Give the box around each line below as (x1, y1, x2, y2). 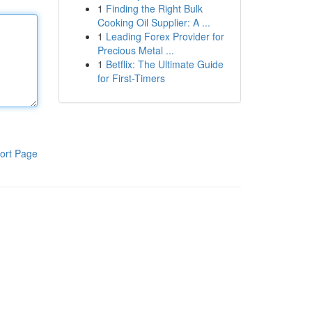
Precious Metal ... (97, 43, 174, 57)
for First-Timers (97, 71, 165, 85)
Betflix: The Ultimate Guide (105, 57, 224, 71)
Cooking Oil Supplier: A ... (97, 15, 210, 29)
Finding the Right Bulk (105, 1, 203, 15)
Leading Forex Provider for (105, 29, 224, 43)
